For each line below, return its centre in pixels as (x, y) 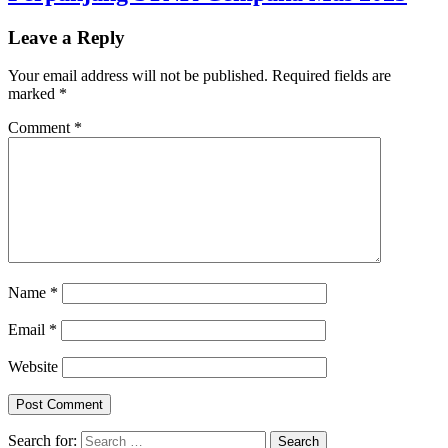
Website (33, 367)
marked (33, 94)
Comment (41, 128)
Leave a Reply (66, 37)
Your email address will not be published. (138, 76)
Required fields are (331, 76)
